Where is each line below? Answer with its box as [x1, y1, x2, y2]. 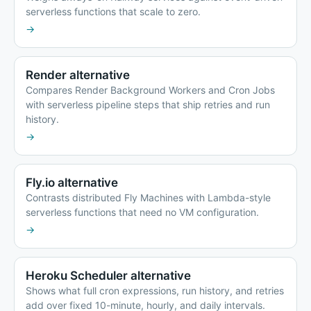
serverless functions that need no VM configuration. [26, 206, 259, 219]
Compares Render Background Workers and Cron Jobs [26, 84, 275, 96]
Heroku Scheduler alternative [26, 269, 191, 283]
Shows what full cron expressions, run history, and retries [26, 285, 284, 297]
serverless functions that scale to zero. [26, 6, 201, 18]
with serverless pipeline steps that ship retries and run [26, 99, 270, 111]
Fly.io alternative [26, 176, 118, 190]
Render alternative [26, 68, 130, 83]
